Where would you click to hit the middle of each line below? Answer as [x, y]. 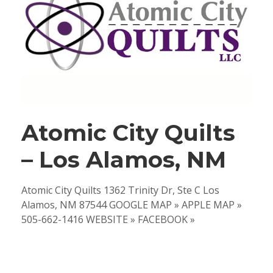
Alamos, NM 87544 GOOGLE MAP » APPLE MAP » [132, 205]
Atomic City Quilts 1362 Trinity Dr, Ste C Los [120, 190]
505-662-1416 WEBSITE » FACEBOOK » [108, 220]
